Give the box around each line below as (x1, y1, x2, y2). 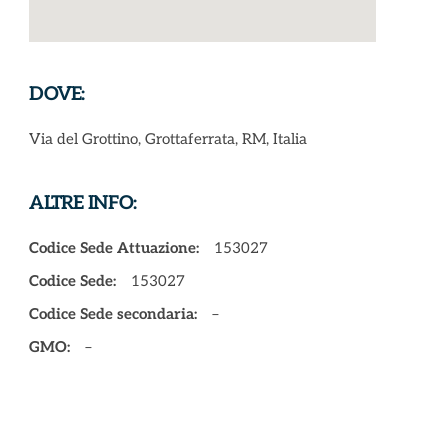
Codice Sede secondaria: (29, 305, 198, 323)
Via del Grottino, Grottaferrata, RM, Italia (29, 130, 308, 148)
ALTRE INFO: (29, 192, 137, 215)
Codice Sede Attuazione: (29, 239, 200, 257)
